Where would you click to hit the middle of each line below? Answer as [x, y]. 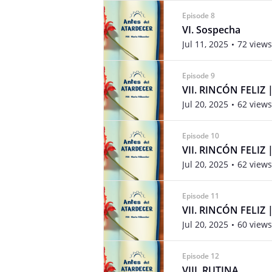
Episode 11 [201, 196]
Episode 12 [201, 256]
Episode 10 [201, 136]
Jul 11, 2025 [205, 44]
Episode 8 [199, 15]
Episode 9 [199, 76]
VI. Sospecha [211, 30]
